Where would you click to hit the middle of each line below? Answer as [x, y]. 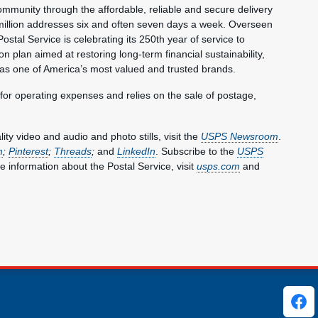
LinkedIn [136, 151]
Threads [73, 151]
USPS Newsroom [240, 136]
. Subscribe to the [196, 151]
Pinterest [28, 151]
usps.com [218, 166]
